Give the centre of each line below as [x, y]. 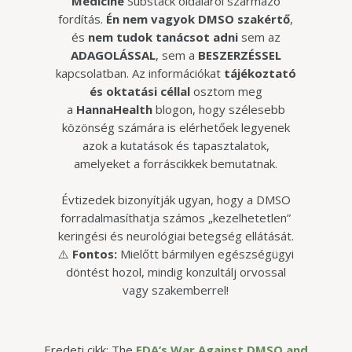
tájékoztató [260, 73]
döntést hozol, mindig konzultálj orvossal [176, 271]
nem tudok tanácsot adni [163, 37]
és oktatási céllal [139, 92]
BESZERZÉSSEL [239, 55]
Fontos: [94, 253]
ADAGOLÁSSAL [113, 55]
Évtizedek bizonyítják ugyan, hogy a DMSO [176, 199]
